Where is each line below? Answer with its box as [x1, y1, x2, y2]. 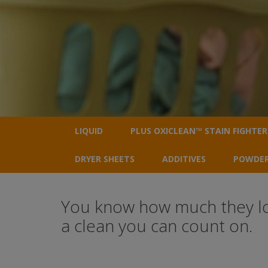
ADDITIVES [162, 153, 206, 165]
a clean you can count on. [61, 214, 252, 237]
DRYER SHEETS [75, 153, 135, 165]
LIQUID [75, 125, 103, 136]
